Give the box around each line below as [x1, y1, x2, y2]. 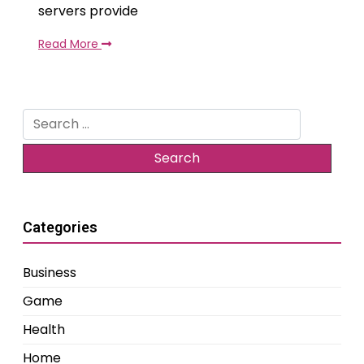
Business [23, 263, 76, 283]
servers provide [38, 2, 138, 21]
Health [23, 320, 65, 340]
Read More [38, 36, 102, 53]
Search [22, 108, 67, 128]
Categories [23, 219, 97, 236]
